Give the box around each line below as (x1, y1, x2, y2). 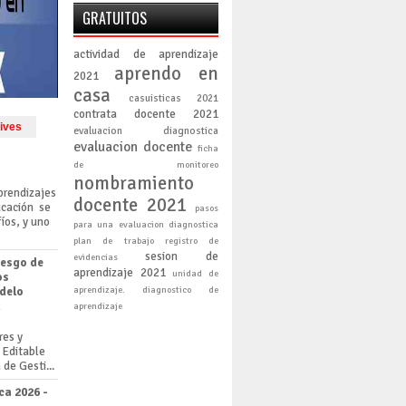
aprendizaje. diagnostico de (73, 284, 218, 295)
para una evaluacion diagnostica (73, 218, 218, 230)
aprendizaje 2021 (73, 266, 166, 280)
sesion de (145, 249, 218, 264)
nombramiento (73, 171, 194, 195)
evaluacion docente (73, 138, 192, 156)
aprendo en (114, 62, 218, 85)
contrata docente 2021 (73, 107, 218, 121)
